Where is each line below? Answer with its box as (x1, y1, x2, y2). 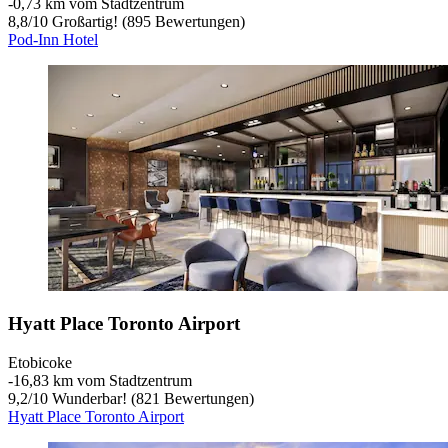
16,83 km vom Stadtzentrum (13, 372, 192, 390)
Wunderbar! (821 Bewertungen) (48, 390, 254, 408)
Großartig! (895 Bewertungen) (48, 12, 245, 30)
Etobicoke (8, 354, 72, 372)
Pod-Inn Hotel (8, 30, 98, 48)
